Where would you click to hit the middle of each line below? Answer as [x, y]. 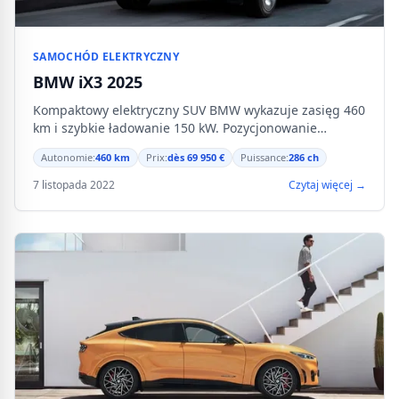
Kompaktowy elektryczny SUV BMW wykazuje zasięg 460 [199, 110]
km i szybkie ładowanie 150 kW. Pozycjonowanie [175, 128]
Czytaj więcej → [327, 185]
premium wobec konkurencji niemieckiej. [155, 146]
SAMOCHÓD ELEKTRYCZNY [106, 57]
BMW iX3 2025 [88, 82]
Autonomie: [68, 157]
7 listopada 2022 [74, 185]
